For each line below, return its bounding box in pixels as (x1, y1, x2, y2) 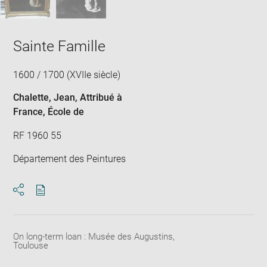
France (13, 106, 44, 117)
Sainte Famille (13, 37, 106, 55)
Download (40, 195, 83, 206)
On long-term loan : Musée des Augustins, (13, 231, 175, 242)
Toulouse (13, 240, 49, 251)
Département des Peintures (13, 153, 126, 164)
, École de (43, 106, 85, 117)
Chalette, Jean (13, 92, 76, 103)
